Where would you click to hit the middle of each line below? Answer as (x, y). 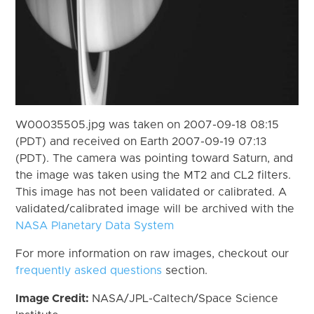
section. (185, 270)
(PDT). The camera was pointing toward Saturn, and (155, 158)
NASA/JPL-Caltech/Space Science (185, 298)
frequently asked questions (89, 270)
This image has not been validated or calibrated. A (151, 192)
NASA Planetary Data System (95, 225)
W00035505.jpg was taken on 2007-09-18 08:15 (148, 124)
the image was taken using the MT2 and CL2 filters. (153, 175)
